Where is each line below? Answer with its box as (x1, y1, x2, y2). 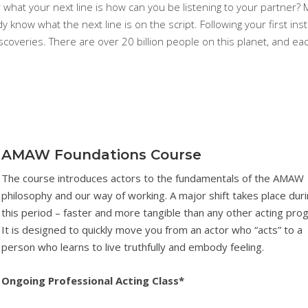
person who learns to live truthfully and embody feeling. (1, 240, 265, 254)
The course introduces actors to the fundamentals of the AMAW (1, 171, 305, 185)
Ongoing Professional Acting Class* (1, 274, 185, 287)
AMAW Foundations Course (1, 146, 202, 163)
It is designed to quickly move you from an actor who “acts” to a (1, 223, 303, 236)
